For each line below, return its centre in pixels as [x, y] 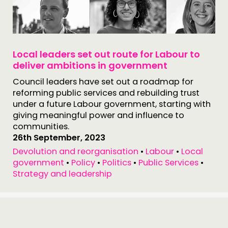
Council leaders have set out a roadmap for [103, 82]
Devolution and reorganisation [76, 151]
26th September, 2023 [59, 138]
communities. [42, 126]
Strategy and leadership [62, 174]
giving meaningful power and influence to [98, 115]
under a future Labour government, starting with [112, 104]
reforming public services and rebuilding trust [106, 93]
